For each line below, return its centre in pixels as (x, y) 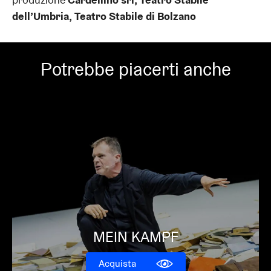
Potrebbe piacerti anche (135, 70)
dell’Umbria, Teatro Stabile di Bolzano (104, 16)
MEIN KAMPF (135, 237)
